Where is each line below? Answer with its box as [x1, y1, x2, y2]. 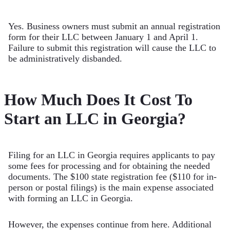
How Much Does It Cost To [4, 90, 193, 109]
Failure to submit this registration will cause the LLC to [8, 43, 216, 53]
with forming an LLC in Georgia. [8, 193, 133, 204]
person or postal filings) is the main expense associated [8, 182, 214, 193]
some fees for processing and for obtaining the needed [8, 161, 210, 171]
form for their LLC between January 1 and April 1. [8, 32, 198, 43]
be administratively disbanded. [8, 53, 122, 64]
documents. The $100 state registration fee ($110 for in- [8, 171, 217, 182]
